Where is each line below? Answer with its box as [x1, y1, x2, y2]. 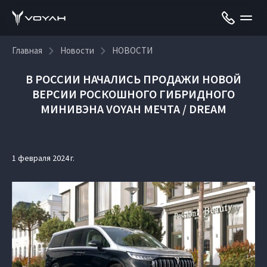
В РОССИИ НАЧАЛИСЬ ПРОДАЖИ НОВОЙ [26, 72, 241, 86]
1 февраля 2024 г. [12, 153, 74, 163]
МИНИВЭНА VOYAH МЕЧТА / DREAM [41, 101, 226, 116]
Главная [12, 45, 42, 56]
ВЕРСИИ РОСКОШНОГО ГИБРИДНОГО [32, 86, 235, 101]
